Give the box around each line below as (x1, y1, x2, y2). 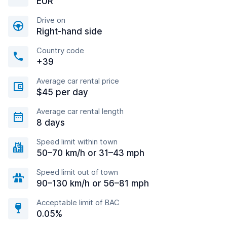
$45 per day (36, 87, 88, 97)
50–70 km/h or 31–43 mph (36, 148, 144, 158)
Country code (36, 46, 84, 55)
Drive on (36, 15, 65, 25)
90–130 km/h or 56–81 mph (36, 178, 149, 188)
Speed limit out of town (36, 167, 118, 177)
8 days (36, 118, 65, 128)
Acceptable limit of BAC (36, 198, 120, 207)
